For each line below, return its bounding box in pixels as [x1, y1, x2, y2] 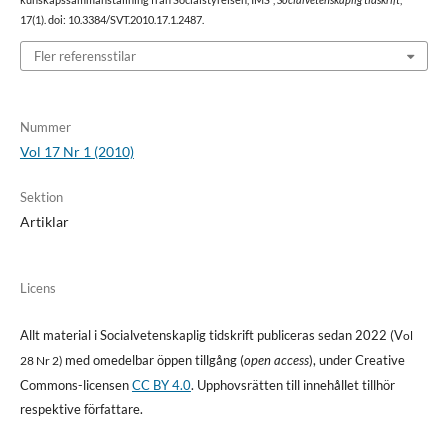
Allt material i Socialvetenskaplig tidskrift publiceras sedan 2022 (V [19, 326, 403, 343]
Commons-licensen [19, 376, 132, 393]
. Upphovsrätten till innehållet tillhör [190, 376, 395, 393]
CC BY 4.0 [131, 376, 191, 393]
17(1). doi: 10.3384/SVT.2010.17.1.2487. [19, 14, 204, 27]
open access [243, 351, 309, 368]
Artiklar [19, 212, 69, 230]
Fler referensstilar [33, 47, 136, 64]
